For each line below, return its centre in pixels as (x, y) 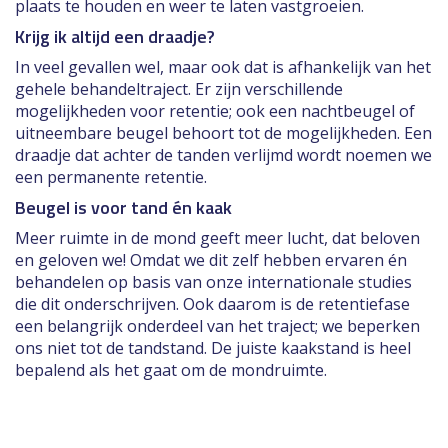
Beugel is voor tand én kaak (123, 207)
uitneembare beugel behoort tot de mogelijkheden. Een (223, 132)
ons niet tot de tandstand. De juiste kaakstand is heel (213, 347)
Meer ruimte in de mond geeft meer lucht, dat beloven (217, 237)
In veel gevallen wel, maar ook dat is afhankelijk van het (223, 66)
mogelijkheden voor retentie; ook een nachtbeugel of (215, 110)
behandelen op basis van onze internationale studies (213, 281)
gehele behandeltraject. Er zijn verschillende (179, 88)
